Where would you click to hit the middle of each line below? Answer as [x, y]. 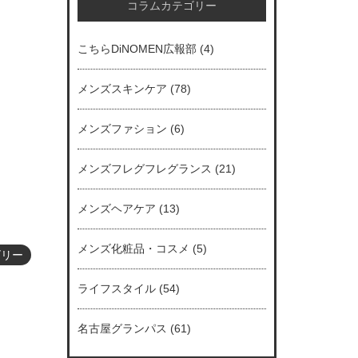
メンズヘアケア [116, 208]
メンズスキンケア [122, 88]
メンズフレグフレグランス [144, 168]
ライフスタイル [116, 288]
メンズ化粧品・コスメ [133, 248]
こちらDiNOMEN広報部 [137, 48]
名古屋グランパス [122, 328]
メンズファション [122, 128]
